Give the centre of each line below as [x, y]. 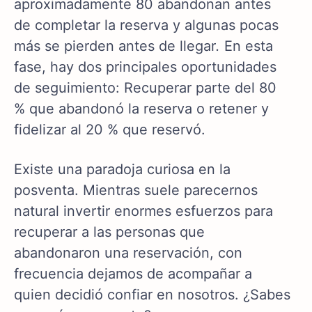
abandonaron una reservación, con [128, 253]
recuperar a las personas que [109, 232]
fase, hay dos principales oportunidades [145, 67]
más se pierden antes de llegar [115, 46]
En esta [247, 46]
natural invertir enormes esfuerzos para [143, 211]
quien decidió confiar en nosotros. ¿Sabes [152, 295]
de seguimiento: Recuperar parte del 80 [145, 88]
